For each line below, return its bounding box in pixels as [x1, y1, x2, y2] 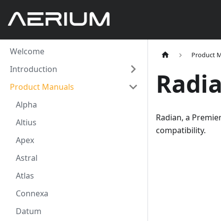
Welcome [10, 46, 44, 57]
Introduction [10, 64, 57, 74]
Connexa [16, 188, 48, 199]
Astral [16, 152, 37, 163]
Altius [16, 117, 37, 128]
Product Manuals [10, 81, 74, 92]
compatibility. [156, 125, 206, 136]
